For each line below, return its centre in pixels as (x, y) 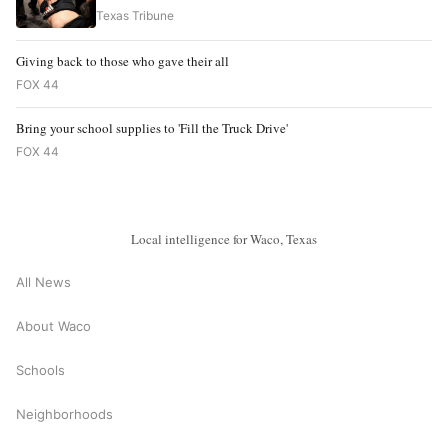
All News (43, 282)
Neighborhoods (64, 414)
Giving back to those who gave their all (122, 60)
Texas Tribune (135, 15)
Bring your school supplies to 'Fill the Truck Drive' (152, 127)
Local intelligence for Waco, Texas (224, 238)
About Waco (53, 326)
